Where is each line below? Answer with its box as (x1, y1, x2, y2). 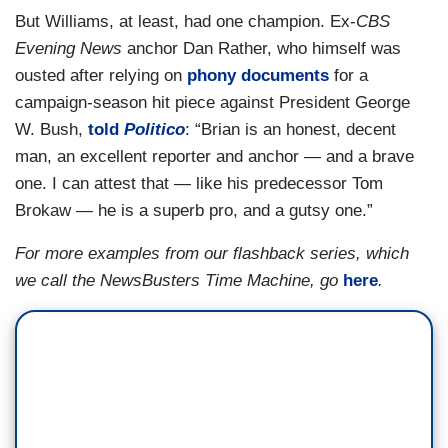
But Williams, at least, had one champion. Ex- (15, 12, 356, 32)
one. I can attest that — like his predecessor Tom (15, 174, 383, 194)
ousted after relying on (15, 66, 187, 86)
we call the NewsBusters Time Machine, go (15, 271, 343, 291)
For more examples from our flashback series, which (15, 244, 409, 264)
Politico (124, 120, 185, 140)
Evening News (15, 39, 122, 59)
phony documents (187, 66, 329, 86)
